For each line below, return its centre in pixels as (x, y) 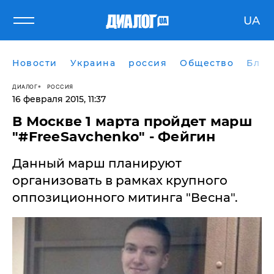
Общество (207, 63)
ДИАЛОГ (25, 86)
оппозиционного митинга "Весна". (125, 198)
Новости (35, 63)
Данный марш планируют (97, 163)
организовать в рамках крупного (120, 180)
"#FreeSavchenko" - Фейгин (114, 137)
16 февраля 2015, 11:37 (59, 99)
